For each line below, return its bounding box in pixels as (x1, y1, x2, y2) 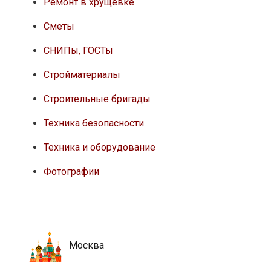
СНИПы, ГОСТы (43, 44, 113, 56)
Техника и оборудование (43, 141, 155, 153)
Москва (69, 239, 105, 251)
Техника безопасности (43, 117, 144, 129)
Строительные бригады (43, 93, 151, 105)
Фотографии (43, 165, 99, 177)
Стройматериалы (43, 68, 120, 80)
